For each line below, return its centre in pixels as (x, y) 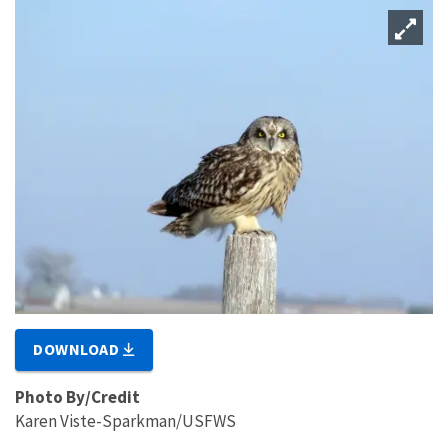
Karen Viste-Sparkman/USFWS (125, 420)
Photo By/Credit (77, 396)
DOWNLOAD (78, 348)
